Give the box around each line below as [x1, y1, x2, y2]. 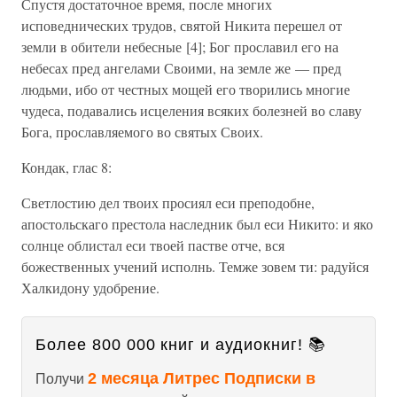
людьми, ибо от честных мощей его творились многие [21, 80, 350, 98]
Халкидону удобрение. [21, 278, 160, 297]
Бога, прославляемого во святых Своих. [21, 122, 263, 141]
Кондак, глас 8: [21, 158, 112, 176]
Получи [35, 371, 88, 386]
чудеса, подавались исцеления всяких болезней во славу [21, 101, 362, 120]
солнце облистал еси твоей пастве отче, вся [21, 236, 284, 254]
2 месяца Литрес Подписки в [88, 370, 315, 387]
